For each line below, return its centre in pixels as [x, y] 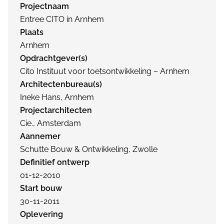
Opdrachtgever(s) [54, 58]
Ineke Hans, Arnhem [57, 97]
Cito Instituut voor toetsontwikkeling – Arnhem [105, 71]
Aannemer [40, 136]
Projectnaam [44, 6]
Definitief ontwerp [55, 162]
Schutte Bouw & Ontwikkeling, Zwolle [89, 149]
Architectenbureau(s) [61, 84]
